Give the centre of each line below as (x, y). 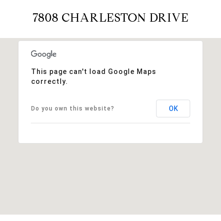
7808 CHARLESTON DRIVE (110, 18)
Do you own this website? (73, 108)
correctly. (49, 81)
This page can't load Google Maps (93, 71)
